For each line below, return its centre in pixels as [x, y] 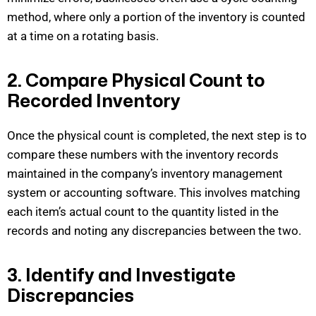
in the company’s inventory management [175, 173]
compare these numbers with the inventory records [143, 154]
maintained [37, 173]
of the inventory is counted [233, 17]
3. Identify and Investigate [121, 275]
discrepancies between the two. [215, 230]
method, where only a [65, 17]
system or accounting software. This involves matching [154, 192]
